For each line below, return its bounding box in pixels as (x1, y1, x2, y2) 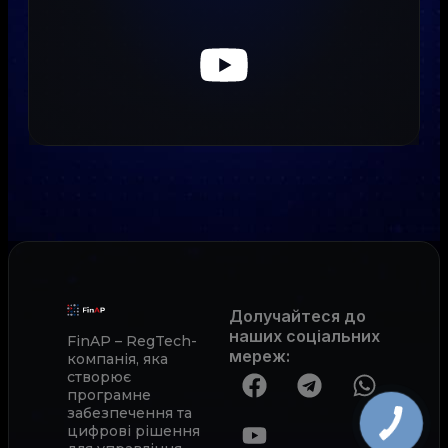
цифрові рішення (67, 422, 200, 440)
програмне (67, 386, 151, 404)
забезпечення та (67, 404, 192, 422)
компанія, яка (67, 350, 168, 368)
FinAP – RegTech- (67, 332, 197, 350)
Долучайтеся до (229, 306, 367, 326)
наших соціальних (229, 326, 381, 346)
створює (67, 368, 131, 386)
